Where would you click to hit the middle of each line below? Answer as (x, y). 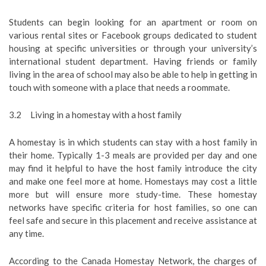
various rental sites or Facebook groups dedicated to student (133, 35)
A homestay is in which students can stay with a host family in (133, 142)
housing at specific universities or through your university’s (133, 48)
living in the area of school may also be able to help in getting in (133, 74)
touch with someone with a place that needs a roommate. (119, 87)
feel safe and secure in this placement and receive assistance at (133, 220)
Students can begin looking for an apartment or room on (133, 22)
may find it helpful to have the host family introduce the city (133, 168)
